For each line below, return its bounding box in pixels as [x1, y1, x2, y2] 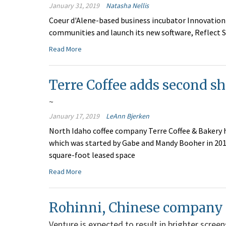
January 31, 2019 [49, 1, 99, 11]
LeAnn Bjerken [106, 111, 149, 121]
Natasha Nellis [106, 1, 149, 11]
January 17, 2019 [49, 111, 99, 121]
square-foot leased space [49, 150, 135, 160]
